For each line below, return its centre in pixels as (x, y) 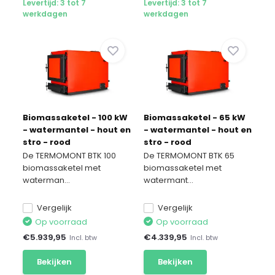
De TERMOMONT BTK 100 (70, 156)
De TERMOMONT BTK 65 (189, 156)
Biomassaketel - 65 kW (195, 118)
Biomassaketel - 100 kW (76, 118)
